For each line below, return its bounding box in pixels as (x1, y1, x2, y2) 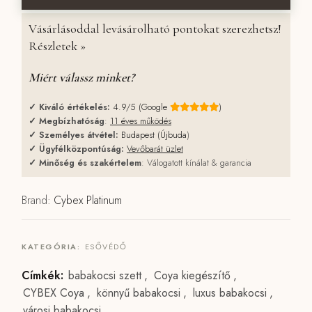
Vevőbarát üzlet (127, 142, 183, 156)
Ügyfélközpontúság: (36, 142, 127, 156)
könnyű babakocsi (97, 285, 180, 302)
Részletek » (29, 38, 86, 54)
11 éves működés (110, 114, 171, 128)
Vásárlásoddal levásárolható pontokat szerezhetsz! (29, 21, 281, 37)
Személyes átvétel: (36, 128, 121, 142)
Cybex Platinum (54, 192, 122, 209)
